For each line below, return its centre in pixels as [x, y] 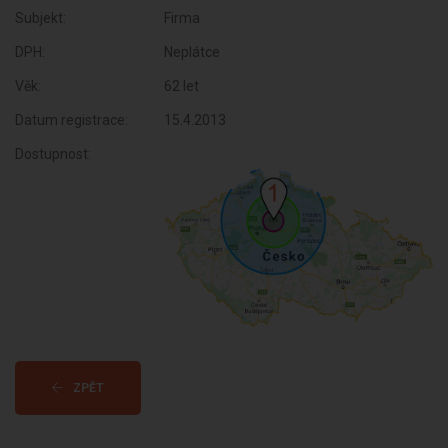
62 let [182, 86]
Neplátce [192, 52]
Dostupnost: [53, 154]
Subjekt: [40, 18]
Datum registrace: [71, 120]
